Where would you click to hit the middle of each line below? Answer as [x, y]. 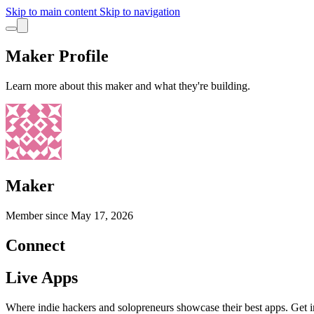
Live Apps [42, 278]
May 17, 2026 [102, 215]
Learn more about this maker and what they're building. [128, 86]
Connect [35, 245]
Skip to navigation [140, 12]
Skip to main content [53, 12]
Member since [38, 215]
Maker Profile [57, 56]
